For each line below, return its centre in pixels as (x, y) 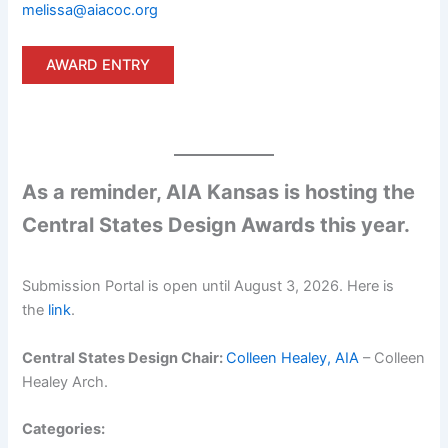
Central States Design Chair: (124, 357)
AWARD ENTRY (98, 64)
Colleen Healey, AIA (293, 357)
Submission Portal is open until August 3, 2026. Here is (208, 286)
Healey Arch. (65, 381)
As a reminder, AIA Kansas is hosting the (219, 192)
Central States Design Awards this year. (216, 225)
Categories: (64, 429)
